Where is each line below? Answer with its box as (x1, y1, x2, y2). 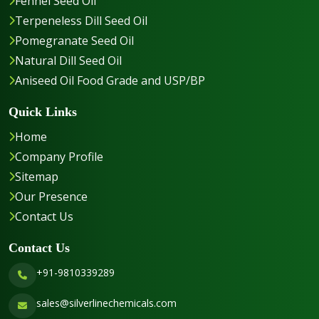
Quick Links (9, 104, 77, 119)
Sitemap (15, 168, 58, 184)
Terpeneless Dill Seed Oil (15, 12, 147, 28)
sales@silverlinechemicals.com (36, 296, 177, 310)
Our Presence (15, 188, 88, 204)
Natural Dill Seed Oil (15, 52, 122, 68)
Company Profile (15, 148, 103, 164)
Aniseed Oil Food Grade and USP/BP (15, 72, 205, 88)
